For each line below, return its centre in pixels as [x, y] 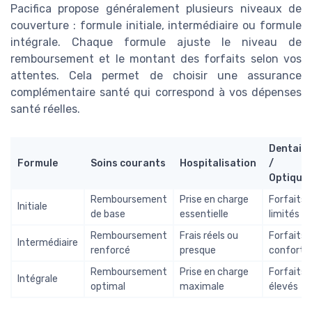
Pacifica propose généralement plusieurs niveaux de [156, 8]
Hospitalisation [218, 163]
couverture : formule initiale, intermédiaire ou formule [156, 25]
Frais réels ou [209, 235]
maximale [202, 286]
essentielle [204, 214]
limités [284, 214]
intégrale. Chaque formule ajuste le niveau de [156, 42]
